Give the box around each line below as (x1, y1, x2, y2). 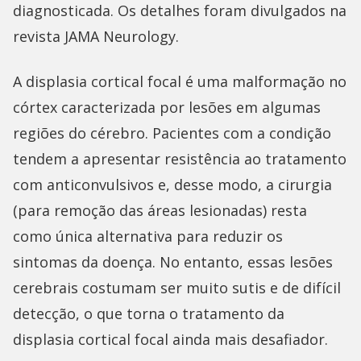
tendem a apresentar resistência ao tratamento (13, 149, 346, 169)
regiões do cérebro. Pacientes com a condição (13, 123, 331, 143)
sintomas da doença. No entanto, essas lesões (13, 252, 333, 272)
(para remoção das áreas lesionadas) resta (13, 201, 307, 221)
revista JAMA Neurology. (13, 27, 179, 47)
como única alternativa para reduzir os (13, 226, 283, 247)
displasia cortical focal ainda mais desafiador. (13, 330, 328, 350)
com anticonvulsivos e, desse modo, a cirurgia (13, 175, 332, 195)
